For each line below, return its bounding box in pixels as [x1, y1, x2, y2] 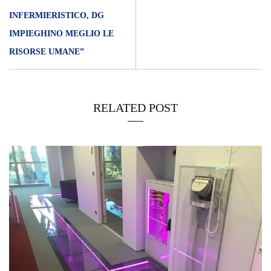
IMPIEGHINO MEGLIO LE [9, 29, 114, 39]
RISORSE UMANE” [9, 47, 84, 57]
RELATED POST [93, 101, 178, 115]
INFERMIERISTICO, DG [9, 11, 104, 21]
